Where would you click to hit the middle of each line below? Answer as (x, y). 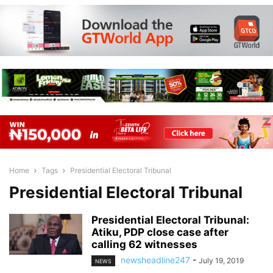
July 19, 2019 (221, 261)
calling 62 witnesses (144, 244)
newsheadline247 (155, 260)
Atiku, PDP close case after (160, 232)
